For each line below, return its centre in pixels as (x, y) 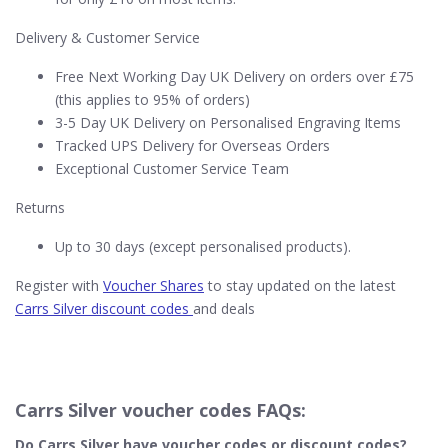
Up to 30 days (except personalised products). (203, 246)
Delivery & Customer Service (107, 37)
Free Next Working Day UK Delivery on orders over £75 (234, 76)
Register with (59, 285)
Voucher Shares (153, 285)
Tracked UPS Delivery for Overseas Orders (192, 145)
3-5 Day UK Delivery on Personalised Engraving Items (228, 122)
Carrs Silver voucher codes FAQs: (160, 410)
